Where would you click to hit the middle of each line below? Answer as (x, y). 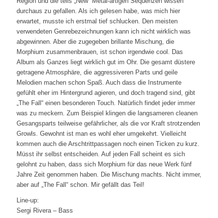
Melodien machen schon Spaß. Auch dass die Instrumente (99, 83)
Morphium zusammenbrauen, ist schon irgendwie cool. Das (100, 52)
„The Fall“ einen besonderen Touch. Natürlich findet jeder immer (106, 103)
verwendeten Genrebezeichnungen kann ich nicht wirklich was (103, 32)
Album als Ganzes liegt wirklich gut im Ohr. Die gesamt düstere (106, 62)
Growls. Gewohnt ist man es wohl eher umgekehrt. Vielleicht (101, 134)
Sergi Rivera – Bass (45, 211)
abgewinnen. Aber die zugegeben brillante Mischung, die (95, 42)
